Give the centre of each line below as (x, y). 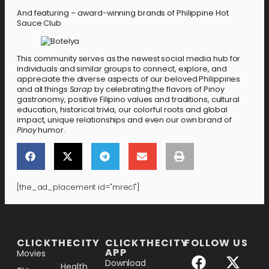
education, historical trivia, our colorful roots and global (122, 110)
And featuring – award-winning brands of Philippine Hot (123, 13)
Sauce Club (39, 23)
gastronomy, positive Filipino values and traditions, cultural (128, 100)
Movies (31, 253)
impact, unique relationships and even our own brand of (124, 120)
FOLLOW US (216, 243)
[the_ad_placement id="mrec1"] (78, 187)
